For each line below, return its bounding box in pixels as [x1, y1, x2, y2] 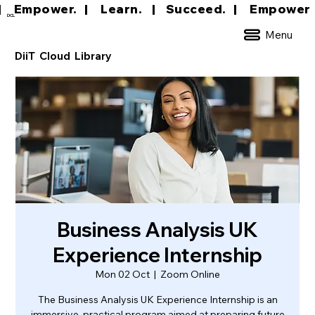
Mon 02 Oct [95, 268, 150, 281]
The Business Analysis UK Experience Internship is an [37, 293, 278, 307]
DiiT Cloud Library [8, 49, 112, 63]
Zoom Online [160, 268, 220, 281]
